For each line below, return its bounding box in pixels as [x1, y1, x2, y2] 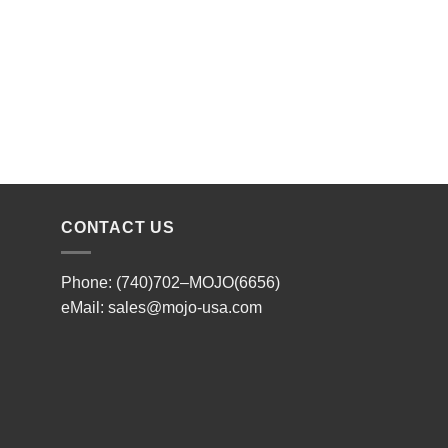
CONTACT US [61, 219, 175, 237]
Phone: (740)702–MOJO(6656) [61, 273, 280, 291]
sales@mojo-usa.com [108, 298, 262, 316]
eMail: [61, 298, 108, 316]
